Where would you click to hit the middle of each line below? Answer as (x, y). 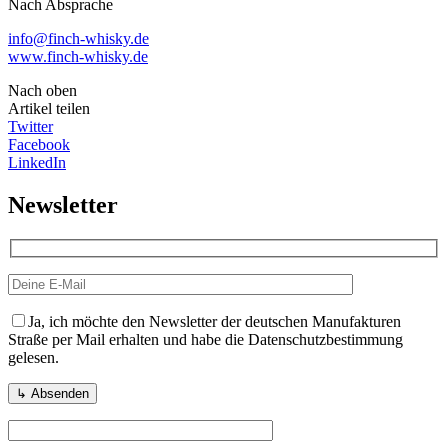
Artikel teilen (49, 108)
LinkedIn (37, 162)
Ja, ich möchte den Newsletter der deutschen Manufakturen (214, 322)
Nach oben (42, 90)
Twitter (30, 126)
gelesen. (33, 358)
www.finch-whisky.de (78, 56)
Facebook (39, 144)
